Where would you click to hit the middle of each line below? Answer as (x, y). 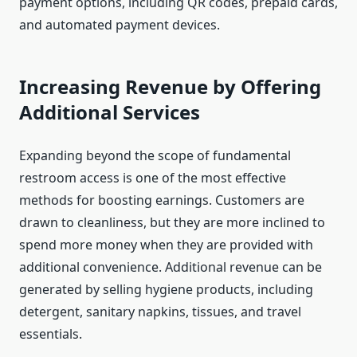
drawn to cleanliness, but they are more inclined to (172, 223)
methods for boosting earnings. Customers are (162, 200)
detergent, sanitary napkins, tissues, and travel (160, 312)
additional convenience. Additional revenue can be (171, 267)
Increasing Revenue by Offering (170, 87)
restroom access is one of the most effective (153, 178)
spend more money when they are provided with (166, 245)
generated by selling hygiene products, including (166, 290)
